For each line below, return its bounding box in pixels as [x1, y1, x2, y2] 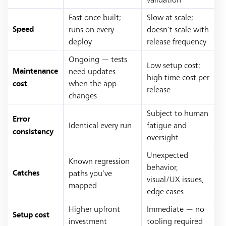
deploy [69, 36, 92, 47]
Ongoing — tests [69, 53, 127, 65]
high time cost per [147, 72, 209, 83]
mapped [69, 180, 97, 191]
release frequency [147, 36, 206, 47]
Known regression [69, 155, 130, 166]
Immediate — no [147, 203, 204, 214]
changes [69, 90, 97, 101]
